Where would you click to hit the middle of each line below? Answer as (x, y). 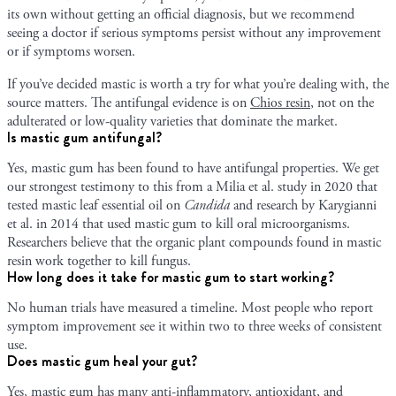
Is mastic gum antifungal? (84, 137)
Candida (207, 205)
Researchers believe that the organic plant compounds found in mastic (194, 242)
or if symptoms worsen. (71, 51)
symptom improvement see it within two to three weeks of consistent (194, 326)
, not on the (342, 103)
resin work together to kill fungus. (99, 261)
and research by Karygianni (303, 205)
